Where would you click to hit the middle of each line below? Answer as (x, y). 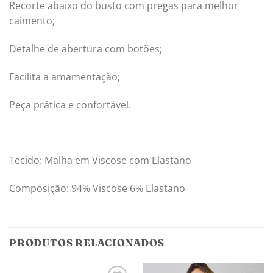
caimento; (32, 21)
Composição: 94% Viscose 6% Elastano (97, 189)
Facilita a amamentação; (65, 76)
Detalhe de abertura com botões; (86, 49)
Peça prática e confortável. (70, 105)
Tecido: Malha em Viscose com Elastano (100, 161)
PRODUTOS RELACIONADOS (87, 242)
